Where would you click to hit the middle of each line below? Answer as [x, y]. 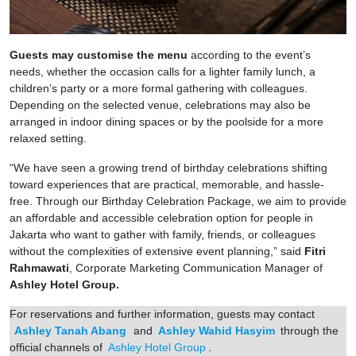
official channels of [58, 347]
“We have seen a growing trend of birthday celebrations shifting [168, 167]
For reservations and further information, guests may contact [162, 313]
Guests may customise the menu [100, 54]
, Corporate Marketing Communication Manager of [196, 267]
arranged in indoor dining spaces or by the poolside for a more [166, 121]
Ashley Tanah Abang [70, 330]
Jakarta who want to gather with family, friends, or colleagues [163, 234]
